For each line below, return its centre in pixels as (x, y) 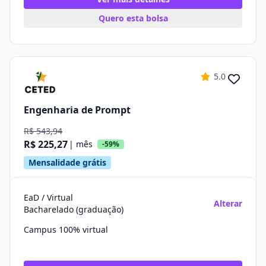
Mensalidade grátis (67, 162)
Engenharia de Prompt (77, 110)
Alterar (228, 203)
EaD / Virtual (48, 197)
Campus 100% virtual (66, 229)
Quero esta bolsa (133, 18)
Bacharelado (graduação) (74, 209)
